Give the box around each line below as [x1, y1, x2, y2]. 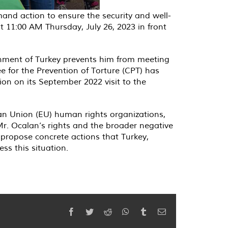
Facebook [75, 207, 106, 215]
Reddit [111, 207, 133, 215]
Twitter [93, 207, 116, 215]
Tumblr [147, 207, 170, 215]
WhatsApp [129, 207, 163, 215]
